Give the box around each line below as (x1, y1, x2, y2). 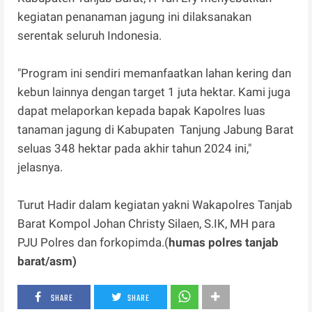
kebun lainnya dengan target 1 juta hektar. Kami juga (17, 84, 291, 99)
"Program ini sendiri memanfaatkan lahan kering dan (17, 65, 292, 80)
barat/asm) (17, 253, 77, 268)
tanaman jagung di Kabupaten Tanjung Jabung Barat (17, 122, 295, 136)
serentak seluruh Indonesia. (17, 28, 162, 42)
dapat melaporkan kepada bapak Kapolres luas (17, 103, 266, 118)
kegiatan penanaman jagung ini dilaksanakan (17, 9, 252, 24)
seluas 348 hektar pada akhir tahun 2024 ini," (17, 141, 252, 155)
